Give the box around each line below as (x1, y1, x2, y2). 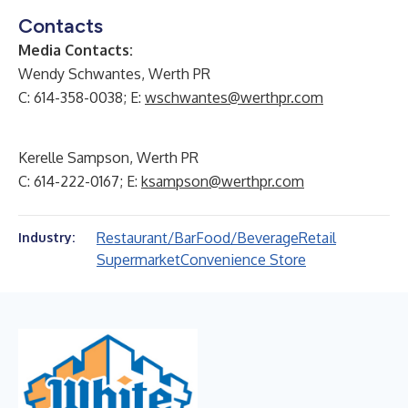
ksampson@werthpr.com (141, 172, 304, 190)
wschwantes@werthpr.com (145, 88, 323, 107)
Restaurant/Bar (97, 229, 196, 247)
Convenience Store (180, 250, 306, 269)
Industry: (18, 229, 75, 245)
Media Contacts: (18, 41, 133, 59)
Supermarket (97, 250, 180, 269)
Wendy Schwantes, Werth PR (18, 65, 210, 83)
